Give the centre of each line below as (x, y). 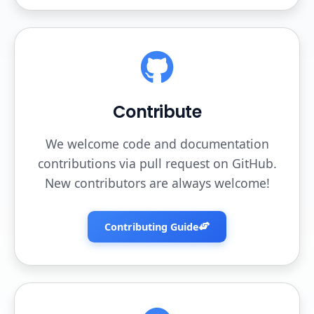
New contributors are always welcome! (157, 183)
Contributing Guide (152, 226)
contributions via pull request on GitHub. (157, 164)
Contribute (157, 111)
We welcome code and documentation (157, 144)
